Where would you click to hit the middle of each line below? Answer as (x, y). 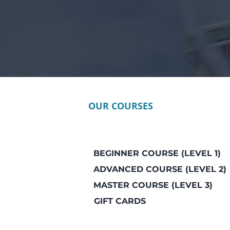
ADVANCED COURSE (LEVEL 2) (160, 169)
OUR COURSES (121, 106)
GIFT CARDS (120, 201)
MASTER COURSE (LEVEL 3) (153, 185)
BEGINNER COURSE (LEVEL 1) (157, 153)
